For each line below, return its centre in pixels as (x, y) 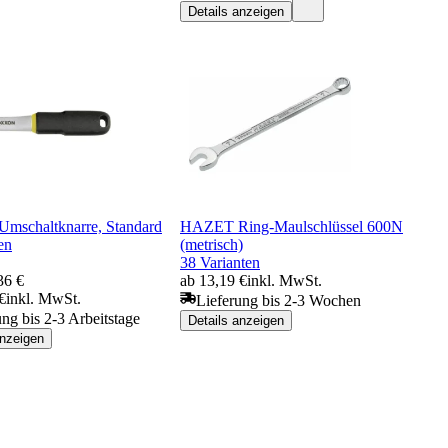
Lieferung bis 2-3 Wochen (278, 300)
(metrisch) (211, 244)
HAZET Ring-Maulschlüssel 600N (291, 226)
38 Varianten (220, 262)
